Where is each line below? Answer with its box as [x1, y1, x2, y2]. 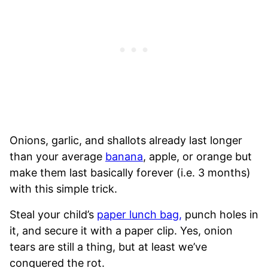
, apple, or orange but [143, 150, 252, 163]
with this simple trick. [10, 182, 117, 195]
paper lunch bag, [97, 208, 182, 221]
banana [105, 150, 143, 163]
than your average [10, 150, 105, 163]
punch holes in [182, 208, 258, 221]
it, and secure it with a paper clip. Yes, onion [10, 224, 233, 237]
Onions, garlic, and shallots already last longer [10, 133, 242, 147]
